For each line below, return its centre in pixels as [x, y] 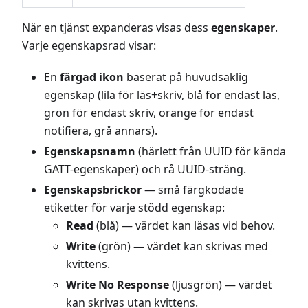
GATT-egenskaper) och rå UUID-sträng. [145, 169]
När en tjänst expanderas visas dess [117, 28]
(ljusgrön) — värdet [221, 285]
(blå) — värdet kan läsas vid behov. [184, 226]
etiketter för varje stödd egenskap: [134, 208]
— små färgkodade [193, 190]
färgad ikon [92, 77]
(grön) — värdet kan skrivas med [182, 246]
